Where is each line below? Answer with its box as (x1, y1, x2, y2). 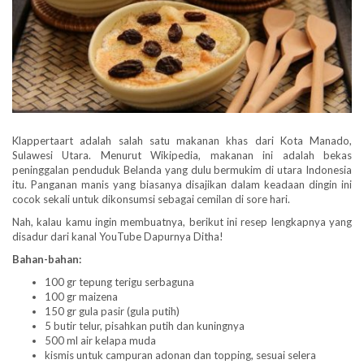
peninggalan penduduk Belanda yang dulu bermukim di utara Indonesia (12, 162, 352, 176)
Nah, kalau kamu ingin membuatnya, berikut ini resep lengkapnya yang (12, 214, 352, 228)
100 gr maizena (45, 289, 118, 303)
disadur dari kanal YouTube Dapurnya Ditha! (12, 229, 223, 243)
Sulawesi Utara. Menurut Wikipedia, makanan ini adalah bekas (12, 148, 352, 162)
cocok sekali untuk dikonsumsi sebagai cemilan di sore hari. (12, 192, 290, 206)
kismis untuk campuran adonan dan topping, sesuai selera (45, 348, 316, 362)
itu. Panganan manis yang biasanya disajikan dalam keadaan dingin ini (12, 177, 352, 191)
